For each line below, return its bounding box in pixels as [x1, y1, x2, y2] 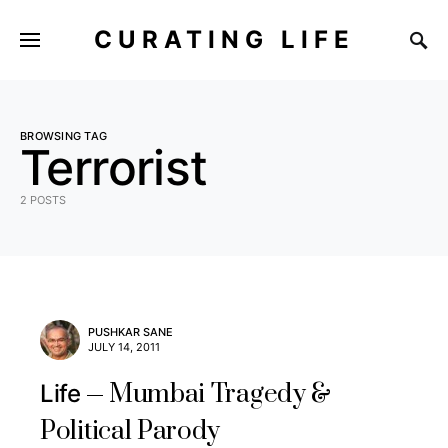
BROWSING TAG [20, 129, 108, 143]
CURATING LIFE [93, 24, 355, 54]
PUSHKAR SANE [88, 325, 173, 339]
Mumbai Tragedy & [108, 378, 332, 411]
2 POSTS [20, 193, 66, 207]
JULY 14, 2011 [88, 340, 160, 354]
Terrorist [20, 138, 208, 197]
